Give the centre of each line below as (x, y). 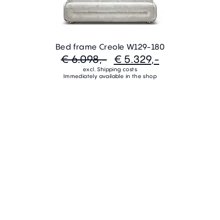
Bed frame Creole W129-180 (110, 46)
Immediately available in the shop (110, 76)
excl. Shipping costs (110, 69)
